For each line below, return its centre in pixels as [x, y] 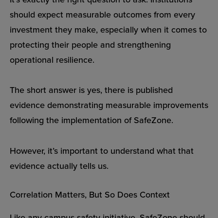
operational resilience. [52, 59]
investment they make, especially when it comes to [108, 29]
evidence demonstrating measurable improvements [109, 105]
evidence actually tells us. [59, 165]
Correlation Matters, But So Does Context [90, 195]
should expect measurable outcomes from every [102, 14]
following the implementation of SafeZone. [91, 120]
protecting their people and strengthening [90, 44]
